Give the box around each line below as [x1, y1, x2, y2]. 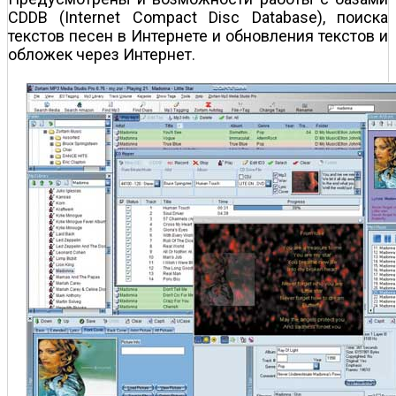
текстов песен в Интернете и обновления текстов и [8, 27, 388, 46]
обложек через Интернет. [8, 45, 195, 65]
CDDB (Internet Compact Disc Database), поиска [8, 8, 388, 27]
